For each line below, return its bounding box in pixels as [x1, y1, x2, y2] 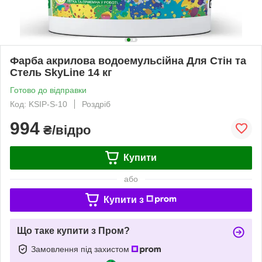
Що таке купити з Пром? [17, 225, 130, 236]
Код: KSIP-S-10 [10, 99, 67, 109]
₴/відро [40, 122, 91, 137]
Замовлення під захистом [31, 244, 132, 254]
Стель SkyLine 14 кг [10, 66, 112, 78]
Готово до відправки [10, 85, 87, 95]
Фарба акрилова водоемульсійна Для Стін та [10, 54, 246, 67]
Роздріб [82, 99, 111, 109]
